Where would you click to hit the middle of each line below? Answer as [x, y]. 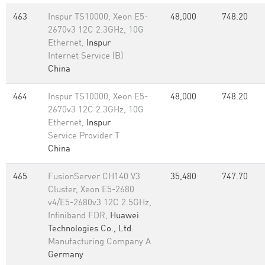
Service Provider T [84, 136]
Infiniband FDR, [79, 216]
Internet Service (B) [85, 56]
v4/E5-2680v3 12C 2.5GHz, [100, 203]
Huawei [125, 216]
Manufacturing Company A [99, 242]
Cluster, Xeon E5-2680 [91, 190]
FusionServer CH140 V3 [94, 177]
